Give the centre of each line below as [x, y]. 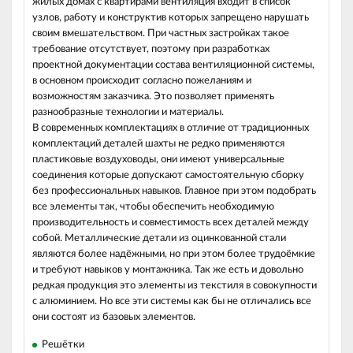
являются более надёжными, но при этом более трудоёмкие [174, 254]
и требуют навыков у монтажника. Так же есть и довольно [168, 270]
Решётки [63, 345]
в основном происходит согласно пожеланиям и [142, 81]
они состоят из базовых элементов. [114, 317]
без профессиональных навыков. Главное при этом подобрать [174, 191]
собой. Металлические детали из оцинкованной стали [159, 238]
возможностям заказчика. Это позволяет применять [153, 97]
